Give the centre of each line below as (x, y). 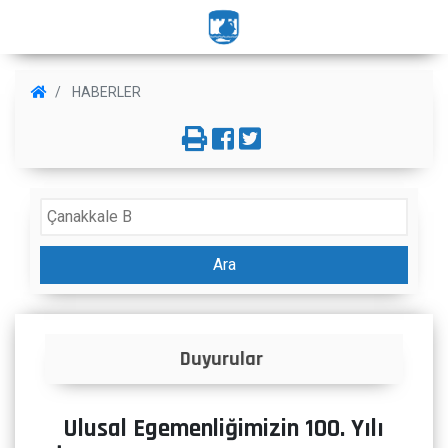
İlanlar (228, 359)
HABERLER (105, 92)
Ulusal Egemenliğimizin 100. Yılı (224, 429)
